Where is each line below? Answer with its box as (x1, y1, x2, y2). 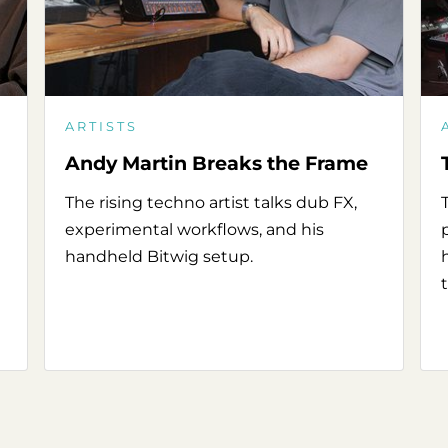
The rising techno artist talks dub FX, (65, 193, 358, 213)
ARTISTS (65, 119, 139, 135)
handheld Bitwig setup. (65, 247, 254, 267)
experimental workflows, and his (65, 220, 325, 240)
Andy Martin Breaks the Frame (65, 151, 369, 176)
